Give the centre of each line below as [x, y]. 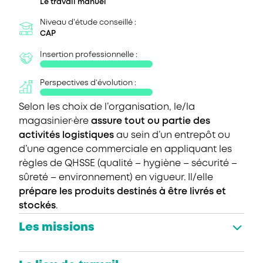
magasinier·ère [55, 122]
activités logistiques [66, 136]
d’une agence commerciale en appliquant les [125, 150]
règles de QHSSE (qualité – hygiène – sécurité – [128, 164]
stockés [37, 206]
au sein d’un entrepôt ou [172, 136]
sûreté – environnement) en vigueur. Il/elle [116, 178]
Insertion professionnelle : [89, 55]
